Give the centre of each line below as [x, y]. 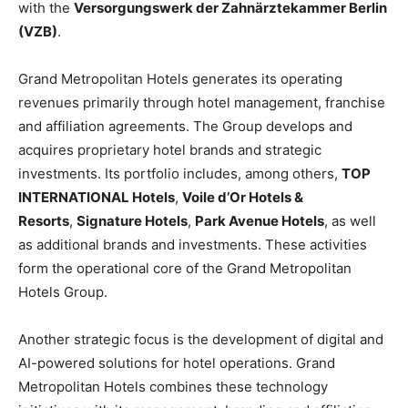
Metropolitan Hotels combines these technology [173, 387]
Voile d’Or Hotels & [243, 198]
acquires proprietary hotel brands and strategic [170, 150]
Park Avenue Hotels [260, 221]
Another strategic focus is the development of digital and [201, 340]
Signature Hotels [132, 221]
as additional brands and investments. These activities [193, 245]
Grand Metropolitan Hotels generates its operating [180, 79]
